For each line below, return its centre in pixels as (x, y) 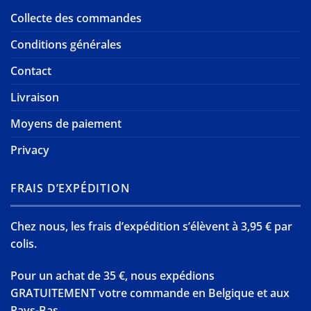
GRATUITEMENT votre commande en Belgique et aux (150, 293)
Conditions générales (66, 45)
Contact (31, 71)
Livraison (35, 98)
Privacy (30, 150)
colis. (24, 244)
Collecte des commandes (76, 18)
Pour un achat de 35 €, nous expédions (112, 275)
